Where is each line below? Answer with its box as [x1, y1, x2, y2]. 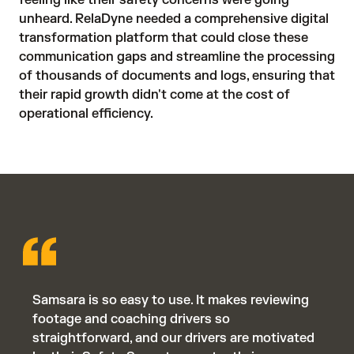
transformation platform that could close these [19, 29, 308, 46]
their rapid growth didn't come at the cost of [19, 86, 290, 103]
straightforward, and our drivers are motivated [32, 330, 314, 347]
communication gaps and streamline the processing [19, 48, 335, 65]
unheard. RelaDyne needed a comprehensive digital [19, 10, 329, 27]
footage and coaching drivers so [32, 311, 230, 328]
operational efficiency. [19, 105, 153, 122]
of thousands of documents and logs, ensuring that [19, 67, 335, 84]
